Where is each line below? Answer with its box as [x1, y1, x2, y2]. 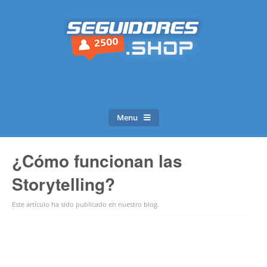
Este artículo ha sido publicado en [12, 199, 118, 209]
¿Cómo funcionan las [12, 148, 182, 173]
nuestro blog [118, 199, 157, 209]
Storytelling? [12, 172, 115, 196]
